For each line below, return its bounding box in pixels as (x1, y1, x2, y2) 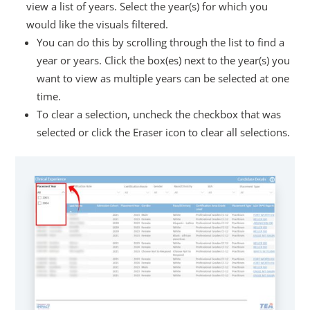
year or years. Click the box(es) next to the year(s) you (37, 53, 291, 67)
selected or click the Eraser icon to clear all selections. (37, 125, 291, 139)
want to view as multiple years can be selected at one (37, 71, 290, 85)
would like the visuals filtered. (26, 17, 169, 31)
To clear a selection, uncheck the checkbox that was (37, 107, 282, 121)
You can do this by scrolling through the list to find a (37, 35, 285, 49)
